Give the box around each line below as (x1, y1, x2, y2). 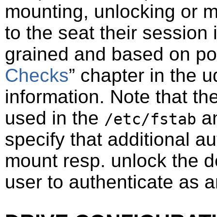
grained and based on (5, 43, 196, 64)
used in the (5, 107, 104, 128)
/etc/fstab (104, 110, 196, 128)
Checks (5, 64, 69, 86)
